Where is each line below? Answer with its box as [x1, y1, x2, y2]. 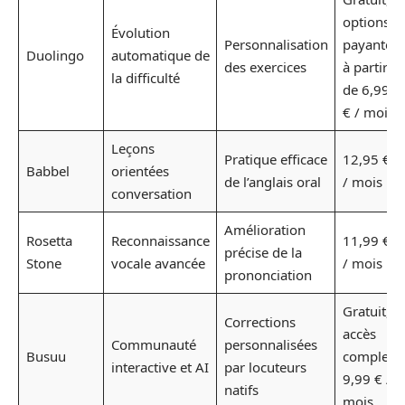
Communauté [110, 335, 196, 353]
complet [342, 347, 393, 365]
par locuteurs [223, 358, 306, 376]
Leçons [110, 139, 155, 157]
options [342, 13, 390, 31]
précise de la [223, 243, 302, 261]
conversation [110, 184, 192, 202]
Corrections [223, 313, 296, 331]
